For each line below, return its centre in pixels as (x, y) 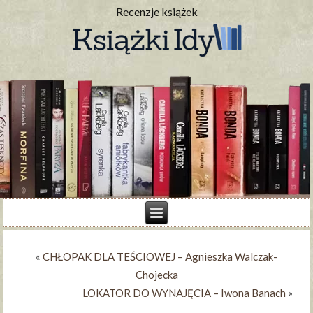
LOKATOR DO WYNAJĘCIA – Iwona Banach (184, 293)
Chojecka (156, 275)
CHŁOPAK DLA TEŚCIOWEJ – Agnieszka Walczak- (160, 257)
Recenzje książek (156, 11)
